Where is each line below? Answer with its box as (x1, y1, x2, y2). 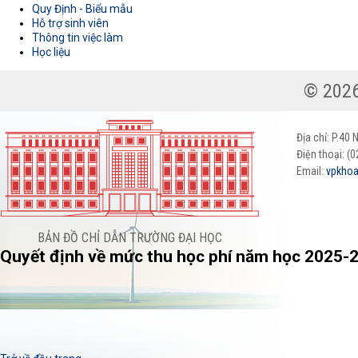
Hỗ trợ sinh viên (32, 17, 109, 30)
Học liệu (32, 46, 70, 58)
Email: (296, 165, 326, 177)
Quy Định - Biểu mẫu (32, 2, 133, 15)
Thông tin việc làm (32, 31, 123, 44)
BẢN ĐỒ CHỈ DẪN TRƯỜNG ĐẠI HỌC (38, 230, 222, 245)
